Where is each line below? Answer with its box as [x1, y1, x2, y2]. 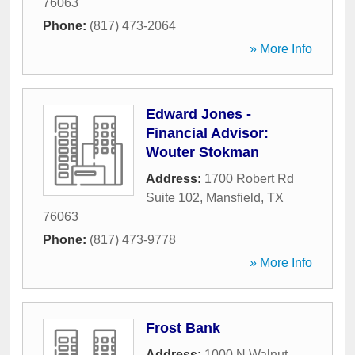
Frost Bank [146, 320, 220, 336]
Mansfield [206, 191, 261, 204]
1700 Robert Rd [204, 172, 294, 185]
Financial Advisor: [146, 125, 269, 141]
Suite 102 [146, 191, 200, 204]
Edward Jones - [146, 106, 251, 122]
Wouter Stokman [146, 144, 259, 160]
